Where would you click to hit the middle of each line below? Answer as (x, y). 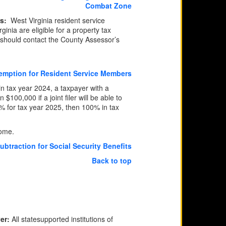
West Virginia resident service (58, 20)
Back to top (112, 160)
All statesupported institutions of (62, 219)
